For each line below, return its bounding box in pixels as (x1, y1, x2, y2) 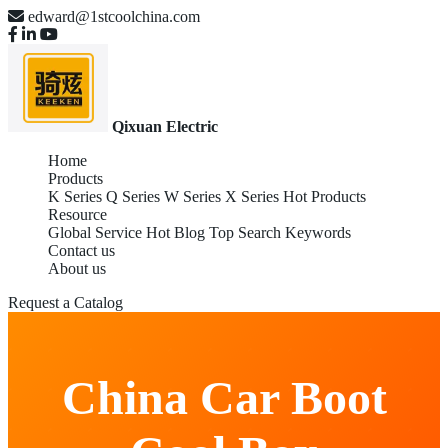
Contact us (48, 242, 115, 259)
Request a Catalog (8, 294, 123, 311)
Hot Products (283, 188, 366, 205)
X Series (225, 188, 279, 205)
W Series (164, 188, 221, 205)
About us (48, 260, 106, 277)
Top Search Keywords (209, 224, 351, 241)
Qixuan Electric (112, 118, 218, 135)
